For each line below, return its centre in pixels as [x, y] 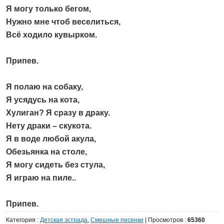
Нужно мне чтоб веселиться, [63, 22]
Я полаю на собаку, [44, 87]
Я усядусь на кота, [43, 100]
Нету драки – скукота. [49, 126]
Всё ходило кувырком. [51, 35]
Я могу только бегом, [48, 9]
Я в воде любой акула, [51, 139]
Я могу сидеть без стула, [55, 165]
